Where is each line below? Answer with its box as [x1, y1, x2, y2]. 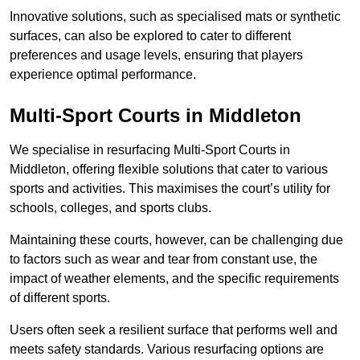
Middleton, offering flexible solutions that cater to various [10, 162, 328, 177]
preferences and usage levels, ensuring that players [10, 48, 303, 63]
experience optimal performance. [10, 67, 196, 82]
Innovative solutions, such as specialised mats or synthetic [10, 10, 341, 24]
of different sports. [10, 291, 110, 305]
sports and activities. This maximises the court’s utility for [10, 182, 330, 196]
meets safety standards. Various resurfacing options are [10, 342, 324, 357]
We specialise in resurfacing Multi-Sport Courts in [10, 143, 290, 157]
